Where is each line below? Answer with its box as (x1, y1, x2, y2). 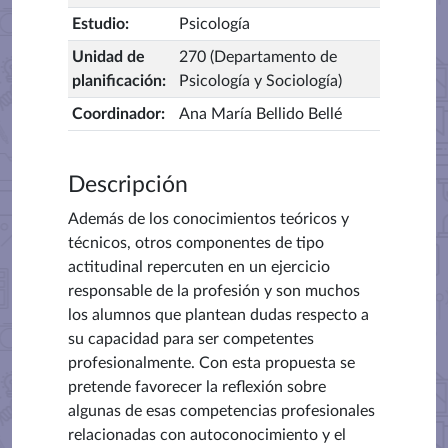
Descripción (68, 173, 188, 197)
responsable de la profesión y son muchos (68, 283, 360, 299)
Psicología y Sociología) (179, 73, 342, 89)
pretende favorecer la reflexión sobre (68, 379, 326, 395)
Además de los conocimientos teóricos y (68, 211, 349, 227)
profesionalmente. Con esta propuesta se (68, 355, 355, 371)
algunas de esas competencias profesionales (68, 403, 375, 419)
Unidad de (72, 49, 145, 65)
